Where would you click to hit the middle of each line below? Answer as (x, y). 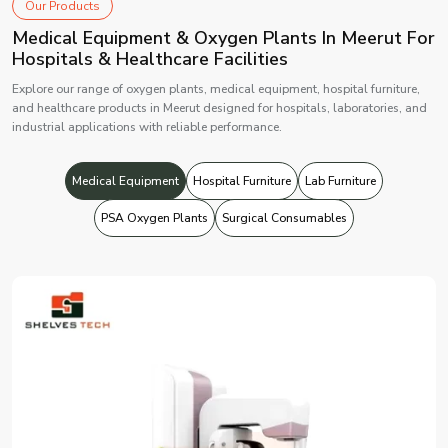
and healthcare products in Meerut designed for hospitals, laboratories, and (219, 107)
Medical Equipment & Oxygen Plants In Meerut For (223, 37)
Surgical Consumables (284, 217)
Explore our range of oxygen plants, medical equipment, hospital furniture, (216, 88)
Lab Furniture (340, 180)
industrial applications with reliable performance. (147, 126)
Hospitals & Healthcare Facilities (150, 58)
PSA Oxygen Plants (154, 217)
